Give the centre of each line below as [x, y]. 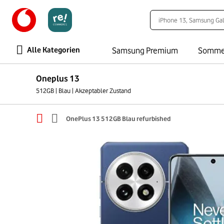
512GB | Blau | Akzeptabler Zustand [83, 90]
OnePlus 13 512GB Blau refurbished [118, 118]
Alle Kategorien [53, 50]
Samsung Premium [145, 50]
